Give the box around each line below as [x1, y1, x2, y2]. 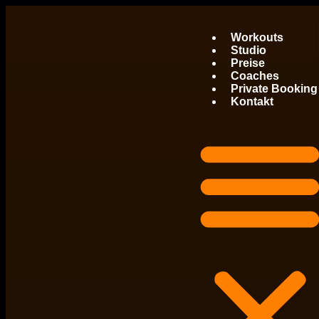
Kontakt [231, 95, 274, 108]
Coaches [231, 70, 280, 82]
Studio [231, 44, 267, 56]
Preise [231, 57, 266, 69]
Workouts [231, 31, 284, 43]
